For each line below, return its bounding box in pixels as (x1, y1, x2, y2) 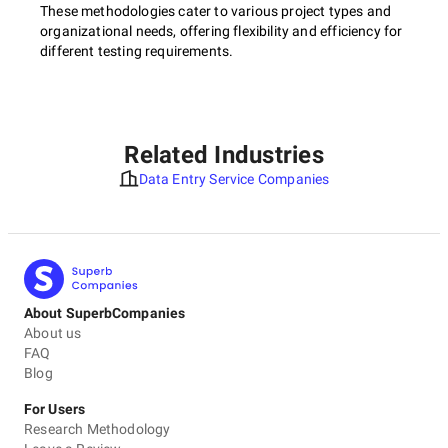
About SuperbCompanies (24, 305, 186, 321)
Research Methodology (24, 421, 171, 437)
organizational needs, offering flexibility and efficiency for (40, 23, 403, 39)
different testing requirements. (40, 43, 234, 59)
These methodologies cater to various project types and (40, 3, 392, 19)
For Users (24, 401, 85, 417)
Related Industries (124, 141, 324, 169)
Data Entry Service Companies (138, 171, 330, 187)
